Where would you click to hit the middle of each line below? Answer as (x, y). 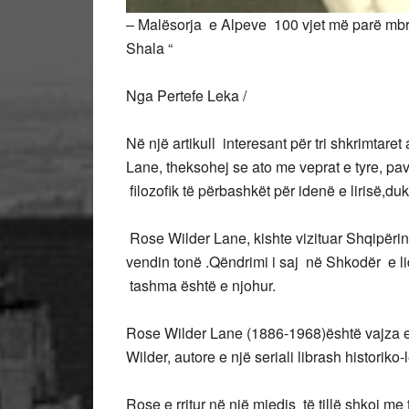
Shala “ (149, 48)
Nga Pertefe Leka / (186, 95)
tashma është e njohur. (201, 285)
